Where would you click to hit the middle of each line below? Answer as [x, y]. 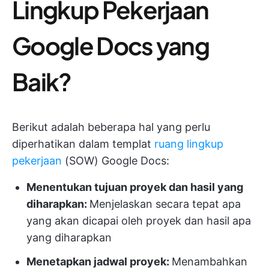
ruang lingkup [189, 144]
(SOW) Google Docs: [116, 160]
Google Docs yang [111, 45]
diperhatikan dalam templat [83, 144]
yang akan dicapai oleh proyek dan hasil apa [139, 220]
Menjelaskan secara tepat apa [165, 204]
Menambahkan [210, 261]
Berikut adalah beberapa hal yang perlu [111, 127]
